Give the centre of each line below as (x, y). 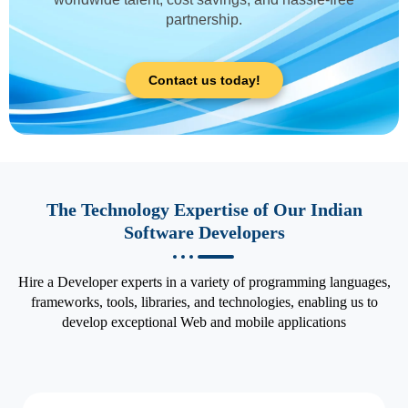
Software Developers (204, 232)
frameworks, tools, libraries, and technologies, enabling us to (204, 301)
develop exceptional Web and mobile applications (204, 321)
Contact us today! (204, 80)
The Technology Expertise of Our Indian (204, 209)
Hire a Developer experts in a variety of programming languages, (204, 281)
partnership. (204, 20)
